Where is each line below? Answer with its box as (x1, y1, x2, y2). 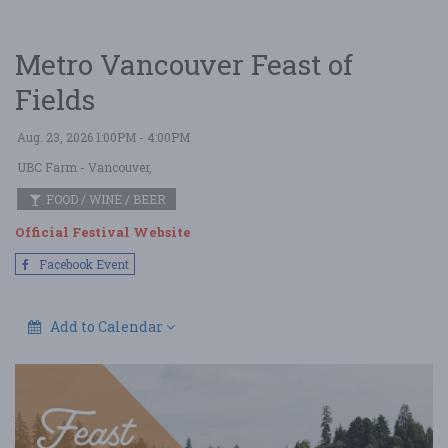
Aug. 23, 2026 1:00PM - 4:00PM (17, 129, 190, 145)
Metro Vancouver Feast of (15, 46, 353, 83)
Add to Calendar (47, 316, 166, 336)
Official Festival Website (15, 223, 191, 241)
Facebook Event (36, 255, 129, 272)
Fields (15, 81, 95, 118)
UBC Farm (17, 159, 77, 175)
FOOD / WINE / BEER (43, 191, 166, 207)
